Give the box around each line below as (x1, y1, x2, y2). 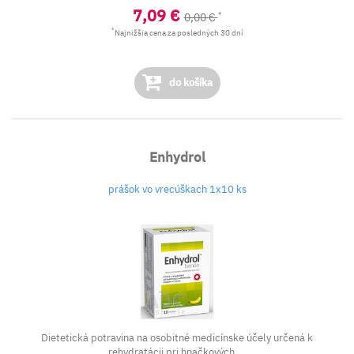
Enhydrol (149, 149, 205, 166)
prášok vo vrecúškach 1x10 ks (107, 183, 247, 196)
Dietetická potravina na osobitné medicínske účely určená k (41, 331, 313, 345)
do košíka (166, 76, 213, 89)
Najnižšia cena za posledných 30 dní (114, 27, 243, 38)
